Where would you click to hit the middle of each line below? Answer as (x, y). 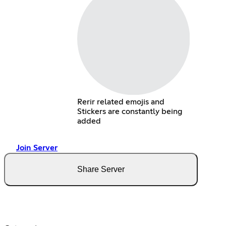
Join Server (37, 148)
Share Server (101, 169)
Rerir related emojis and (121, 102)
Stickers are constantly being (130, 111)
